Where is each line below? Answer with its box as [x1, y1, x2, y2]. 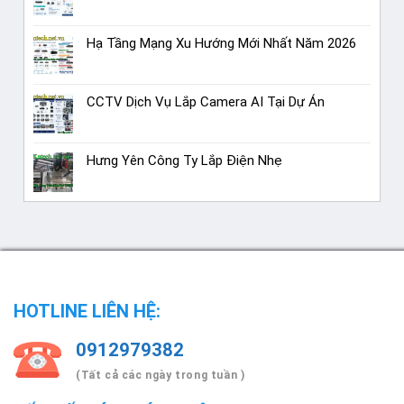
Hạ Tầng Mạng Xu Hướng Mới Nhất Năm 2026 [87, 34, 357, 51]
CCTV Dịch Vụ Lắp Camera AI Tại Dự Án [87, 93, 326, 110]
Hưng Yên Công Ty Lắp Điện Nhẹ [87, 151, 283, 169]
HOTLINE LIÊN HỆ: [14, 299, 161, 322]
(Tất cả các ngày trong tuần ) [76, 368, 245, 381]
